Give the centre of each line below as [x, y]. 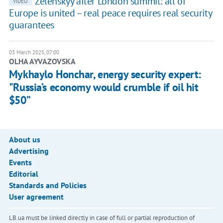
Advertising [29, 151]
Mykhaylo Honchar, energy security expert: [105, 74]
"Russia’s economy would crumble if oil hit [104, 87]
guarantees [31, 25]
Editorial [23, 174]
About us [24, 140]
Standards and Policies [48, 185]
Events [20, 163]
